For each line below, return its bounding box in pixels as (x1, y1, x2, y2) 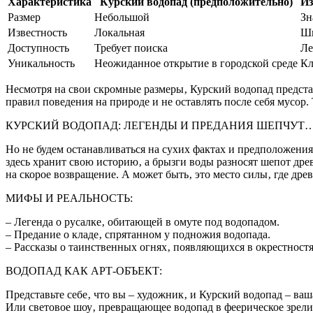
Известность (8, 26, 67, 38)
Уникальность (8, 57, 75, 69)
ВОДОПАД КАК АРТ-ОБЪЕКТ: (6, 264, 162, 277)
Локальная (94, 26, 145, 38)
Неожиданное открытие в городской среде (94, 57, 298, 69)
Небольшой (94, 10, 150, 23)
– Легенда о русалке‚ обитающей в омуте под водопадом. (6, 215, 279, 228)
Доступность (8, 41, 69, 54)
